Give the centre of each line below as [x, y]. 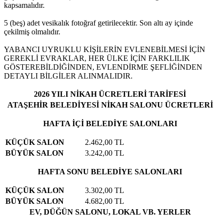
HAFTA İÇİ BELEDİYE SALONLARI [110, 124]
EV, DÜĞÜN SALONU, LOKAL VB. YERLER [110, 212]
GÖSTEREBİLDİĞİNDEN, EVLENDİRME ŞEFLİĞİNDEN [103, 67]
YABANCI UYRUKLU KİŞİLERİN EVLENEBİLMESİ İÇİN [105, 49]
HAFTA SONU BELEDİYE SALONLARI [110, 172]
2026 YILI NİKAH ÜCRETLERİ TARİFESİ [110, 94]
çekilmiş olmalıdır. [32, 32]
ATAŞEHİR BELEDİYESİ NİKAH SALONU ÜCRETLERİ [110, 105]
